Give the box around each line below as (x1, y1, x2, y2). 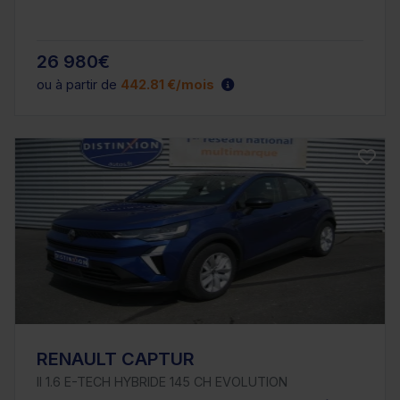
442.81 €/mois (121, 76, 214, 92)
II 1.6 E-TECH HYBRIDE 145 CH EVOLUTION (37, 373, 287, 389)
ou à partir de (37, 76, 121, 92)
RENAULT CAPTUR (37, 347, 195, 370)
